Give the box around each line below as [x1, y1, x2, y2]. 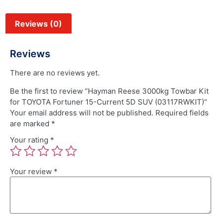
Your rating [10, 135, 50, 145]
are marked [10, 118, 51, 128]
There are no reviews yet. [10, 68, 100, 78]
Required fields [155, 108, 209, 117]
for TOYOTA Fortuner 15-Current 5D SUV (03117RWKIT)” [10, 97, 207, 107]
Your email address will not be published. [10, 108, 153, 117]
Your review [10, 167, 54, 177]
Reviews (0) [15, 18, 63, 29]
